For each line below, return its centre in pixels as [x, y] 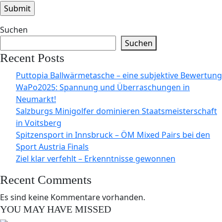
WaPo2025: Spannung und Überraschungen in [103, 87]
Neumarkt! [36, 99]
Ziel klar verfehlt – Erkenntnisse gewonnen [96, 158]
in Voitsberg [39, 123]
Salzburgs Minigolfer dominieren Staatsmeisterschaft [116, 111]
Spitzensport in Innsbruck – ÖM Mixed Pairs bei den [113, 135]
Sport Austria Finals [52, 146]
